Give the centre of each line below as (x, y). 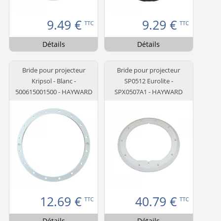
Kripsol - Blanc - (54, 81)
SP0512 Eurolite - (148, 81)
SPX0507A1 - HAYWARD (149, 92)
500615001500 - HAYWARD (54, 92)
